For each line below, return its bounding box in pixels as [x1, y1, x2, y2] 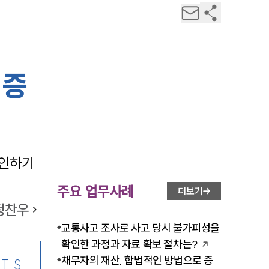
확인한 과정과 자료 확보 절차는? [61, 237, 198, 251]
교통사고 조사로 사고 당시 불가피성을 [61, 221, 220, 235]
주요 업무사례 [57, 182, 134, 200]
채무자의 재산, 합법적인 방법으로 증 [61, 253, 214, 267]
